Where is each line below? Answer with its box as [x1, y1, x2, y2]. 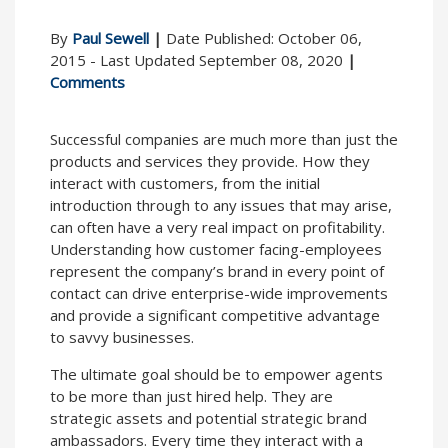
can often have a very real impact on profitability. [50, 217, 385, 238]
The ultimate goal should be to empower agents [50, 364, 383, 385]
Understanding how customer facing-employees [50, 239, 382, 260]
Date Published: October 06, [162, 28, 362, 49]
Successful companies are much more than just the [50, 129, 398, 150]
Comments [50, 72, 125, 93]
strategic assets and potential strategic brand [50, 408, 367, 429]
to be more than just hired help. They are [50, 386, 333, 407]
